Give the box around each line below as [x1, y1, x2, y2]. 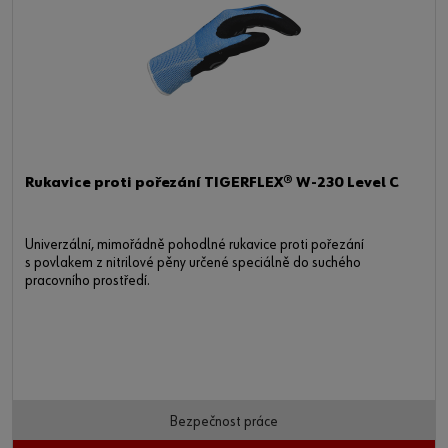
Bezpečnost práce [170, 415, 278, 431]
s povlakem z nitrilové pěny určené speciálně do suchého [25, 256, 361, 272]
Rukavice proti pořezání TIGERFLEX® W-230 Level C [25, 176, 398, 192]
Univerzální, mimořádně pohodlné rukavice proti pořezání [25, 238, 364, 254]
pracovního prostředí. [25, 274, 150, 290]
